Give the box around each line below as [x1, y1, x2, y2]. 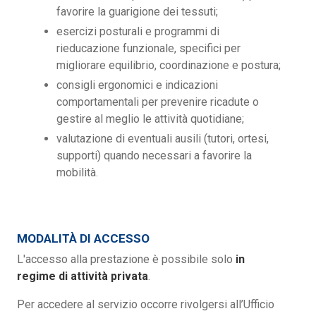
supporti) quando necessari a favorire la [56, 148, 252, 162]
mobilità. [56, 165, 98, 179]
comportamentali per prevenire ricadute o [56, 95, 259, 109]
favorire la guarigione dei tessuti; [56, 4, 218, 18]
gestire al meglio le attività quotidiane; [56, 111, 244, 126]
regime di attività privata [17, 269, 148, 283]
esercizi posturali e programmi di [56, 24, 219, 38]
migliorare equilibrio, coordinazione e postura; [56, 58, 281, 72]
